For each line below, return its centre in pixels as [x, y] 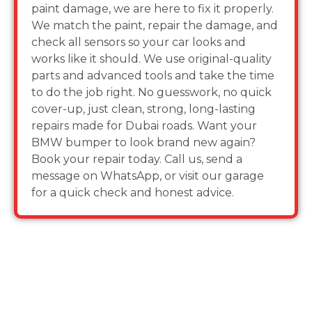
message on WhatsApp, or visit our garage [148, 176]
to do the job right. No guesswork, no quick [151, 92]
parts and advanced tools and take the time [153, 76]
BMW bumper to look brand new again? [143, 142]
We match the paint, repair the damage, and [155, 25]
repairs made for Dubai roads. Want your [144, 126]
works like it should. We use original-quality [151, 59]
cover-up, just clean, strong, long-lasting [143, 109]
